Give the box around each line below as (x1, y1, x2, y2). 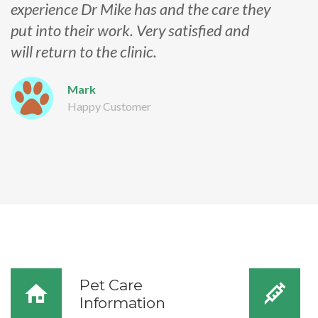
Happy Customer (67, 99, 151, 113)
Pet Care (79, 276, 143, 294)
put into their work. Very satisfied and (11, 21, 250, 40)
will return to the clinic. (11, 42, 157, 61)
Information (79, 294, 165, 312)
